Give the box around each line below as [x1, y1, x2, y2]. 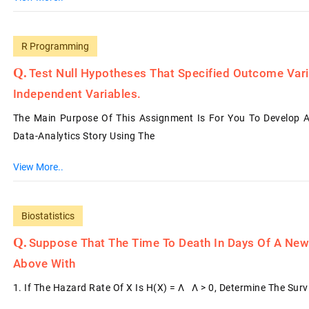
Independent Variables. [12, 87, 141, 101]
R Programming [21, 41, 89, 52]
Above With [12, 257, 76, 270]
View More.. [12, 161, 63, 172]
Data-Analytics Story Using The [12, 130, 155, 141]
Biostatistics [21, 210, 74, 221]
